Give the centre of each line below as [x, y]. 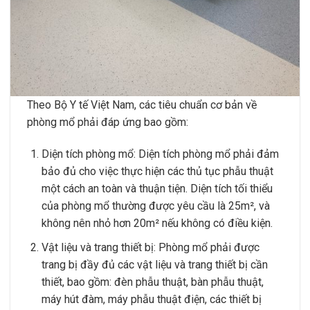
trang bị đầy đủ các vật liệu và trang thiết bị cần [154, 264]
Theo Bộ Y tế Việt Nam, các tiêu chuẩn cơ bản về [142, 105]
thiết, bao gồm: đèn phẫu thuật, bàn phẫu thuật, [152, 282]
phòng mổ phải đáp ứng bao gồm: [108, 122]
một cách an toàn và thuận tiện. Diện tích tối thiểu [157, 189]
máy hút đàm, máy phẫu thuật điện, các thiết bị [151, 299]
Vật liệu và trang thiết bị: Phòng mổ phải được [150, 247]
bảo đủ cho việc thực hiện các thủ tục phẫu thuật [157, 172]
